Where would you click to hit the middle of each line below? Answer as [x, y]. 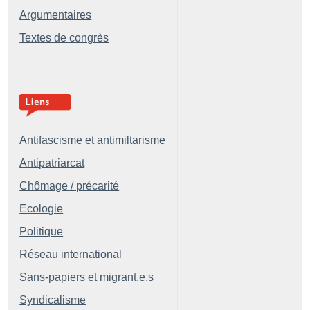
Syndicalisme [53, 300]
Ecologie [42, 208]
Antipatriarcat [52, 163]
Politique [42, 231]
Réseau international [71, 254]
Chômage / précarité [70, 185]
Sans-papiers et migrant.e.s [87, 277]
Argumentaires [56, 15]
